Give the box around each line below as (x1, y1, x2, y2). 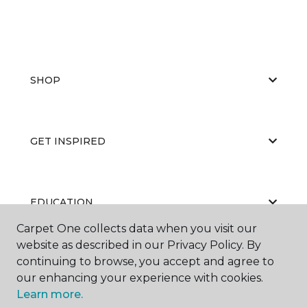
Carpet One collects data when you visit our (16, 222, 257, 235)
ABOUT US (30, 256, 84, 269)
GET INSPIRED (30, 134, 106, 147)
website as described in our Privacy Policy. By (16, 238, 261, 251)
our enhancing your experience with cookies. (16, 271, 263, 284)
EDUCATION (30, 195, 93, 208)
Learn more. (16, 288, 83, 301)
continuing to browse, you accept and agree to (16, 255, 274, 268)
